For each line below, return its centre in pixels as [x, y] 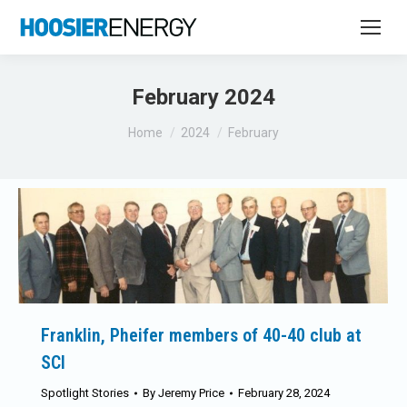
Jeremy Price [191, 393]
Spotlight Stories [85, 393]
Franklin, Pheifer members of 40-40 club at [201, 336]
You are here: [169, 124]
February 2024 [203, 97]
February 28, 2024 [284, 393]
